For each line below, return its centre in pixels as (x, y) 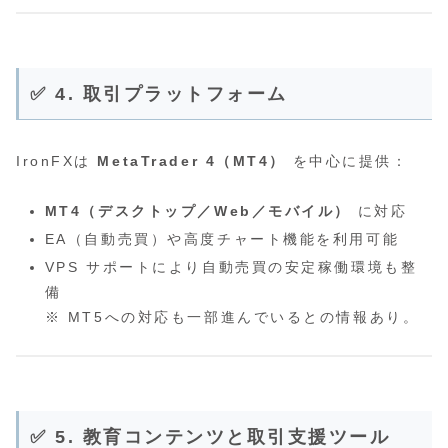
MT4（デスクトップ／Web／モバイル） (197, 211)
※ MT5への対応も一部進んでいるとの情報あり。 (232, 316)
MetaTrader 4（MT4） (192, 161)
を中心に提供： (347, 161)
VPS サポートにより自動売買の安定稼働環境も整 (231, 266)
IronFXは (57, 161)
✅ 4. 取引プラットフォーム (159, 94)
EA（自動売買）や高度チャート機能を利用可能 (222, 239)
